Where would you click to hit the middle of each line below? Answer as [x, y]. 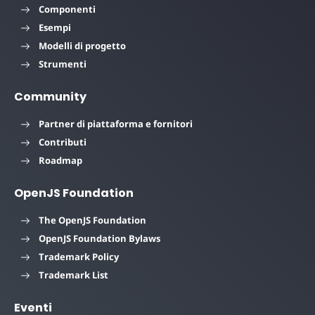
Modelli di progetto [82, 45]
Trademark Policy [79, 256]
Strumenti [63, 64]
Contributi [63, 142]
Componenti [67, 9]
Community [50, 96]
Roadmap [60, 160]
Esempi [55, 27]
